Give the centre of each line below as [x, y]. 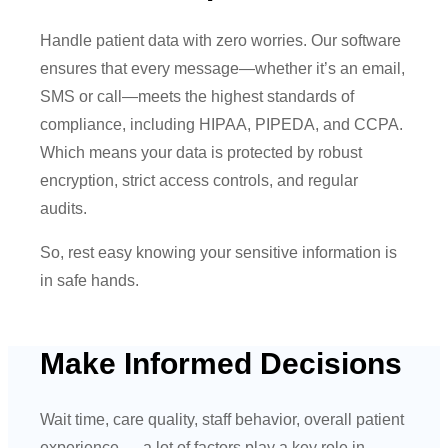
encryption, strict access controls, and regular [199, 180]
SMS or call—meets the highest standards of [197, 96]
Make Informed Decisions [221, 363]
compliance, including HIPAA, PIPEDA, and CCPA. [222, 124]
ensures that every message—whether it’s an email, [223, 68]
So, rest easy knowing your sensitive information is [219, 252]
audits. [64, 208]
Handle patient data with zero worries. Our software [221, 40]
